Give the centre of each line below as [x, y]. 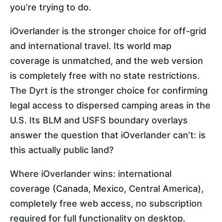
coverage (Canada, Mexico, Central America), [107, 188]
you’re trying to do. [51, 7]
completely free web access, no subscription [106, 203]
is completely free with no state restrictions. [105, 75]
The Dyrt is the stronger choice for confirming [109, 90]
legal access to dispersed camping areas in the [110, 105]
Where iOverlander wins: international [91, 173]
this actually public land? [62, 150]
